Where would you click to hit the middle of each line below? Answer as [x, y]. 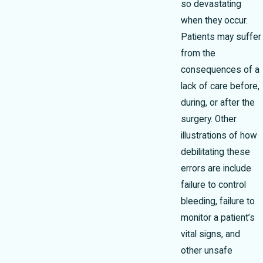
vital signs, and [210, 235]
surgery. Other [209, 119]
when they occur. [214, 21]
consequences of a [220, 70]
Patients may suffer [221, 37]
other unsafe [207, 251]
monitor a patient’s [218, 218]
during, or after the [218, 103]
